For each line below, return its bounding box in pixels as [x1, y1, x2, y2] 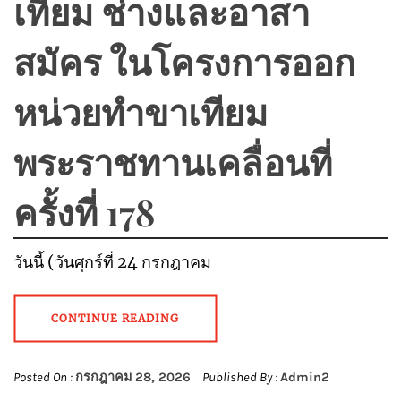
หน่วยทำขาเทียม [13, 88, 268, 136]
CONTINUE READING [51, 311, 179, 326]
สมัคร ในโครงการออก [13, 38, 355, 86]
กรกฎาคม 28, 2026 [75, 370, 191, 386]
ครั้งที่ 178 [13, 188, 155, 236]
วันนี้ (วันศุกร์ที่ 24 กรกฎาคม [13, 252, 211, 273]
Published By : [200, 370, 280, 386]
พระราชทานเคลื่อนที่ [13, 138, 332, 186]
